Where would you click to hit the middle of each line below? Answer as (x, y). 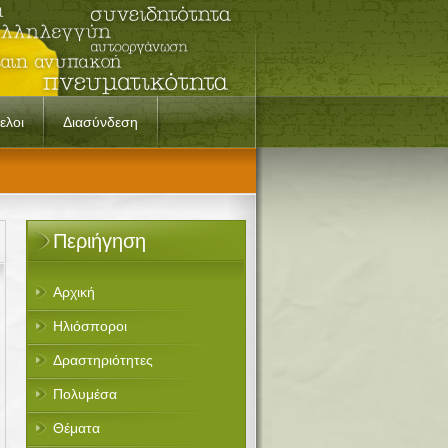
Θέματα (76, 428)
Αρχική (74, 292)
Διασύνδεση (100, 122)
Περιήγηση (99, 241)
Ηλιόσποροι (90, 326)
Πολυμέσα (85, 394)
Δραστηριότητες (103, 360)
